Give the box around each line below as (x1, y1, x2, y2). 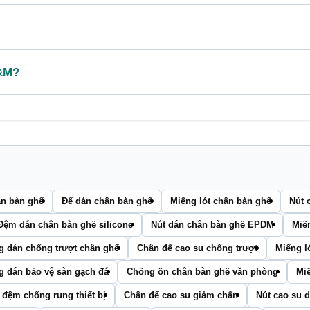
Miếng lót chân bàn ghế (170, 195, 271, 206)
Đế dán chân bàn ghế (62, 195, 152, 206)
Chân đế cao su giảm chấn (124, 289, 238, 300)
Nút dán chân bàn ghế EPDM (151, 219, 274, 230)
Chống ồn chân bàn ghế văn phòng (127, 266, 278, 277)
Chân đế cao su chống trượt (137, 242, 257, 253)
